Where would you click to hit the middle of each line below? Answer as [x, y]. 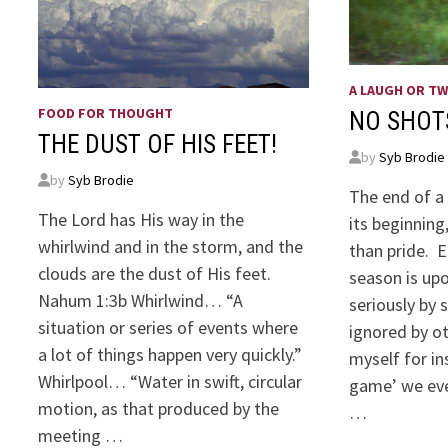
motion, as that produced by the [159, 409]
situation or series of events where [168, 328]
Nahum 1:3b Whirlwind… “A [141, 301]
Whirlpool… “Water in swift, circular [170, 382]
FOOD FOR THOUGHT [106, 113]
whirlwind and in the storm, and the [171, 247]
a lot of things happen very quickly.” [170, 355]
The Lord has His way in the [141, 220]
